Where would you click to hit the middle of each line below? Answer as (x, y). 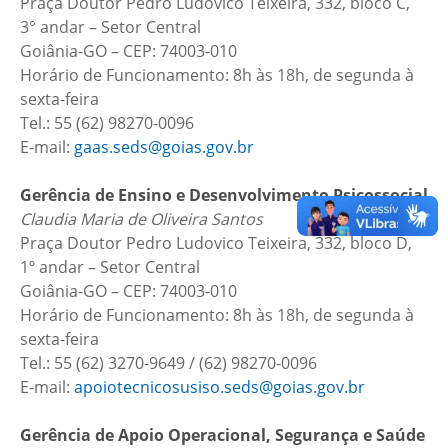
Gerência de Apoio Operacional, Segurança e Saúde (222, 435)
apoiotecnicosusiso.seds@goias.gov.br (219, 387)
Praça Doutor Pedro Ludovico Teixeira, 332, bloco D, (216, 243)
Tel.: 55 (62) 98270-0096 (107, 123)
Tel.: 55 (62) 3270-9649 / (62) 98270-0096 (168, 363)
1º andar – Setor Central (110, 267)
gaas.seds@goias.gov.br (164, 147)
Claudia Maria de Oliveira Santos (141, 219)
